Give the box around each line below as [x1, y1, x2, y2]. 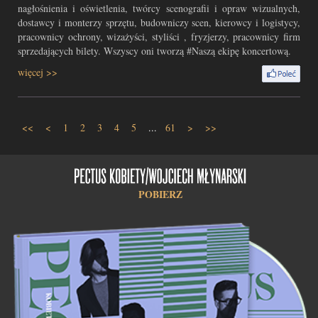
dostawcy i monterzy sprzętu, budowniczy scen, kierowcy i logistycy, [18, 16, 300, 29]
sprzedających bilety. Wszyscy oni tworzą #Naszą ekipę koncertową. [18, 44, 291, 57]
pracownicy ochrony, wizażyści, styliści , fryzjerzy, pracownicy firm [18, 30, 300, 43]
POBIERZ [138, 187, 182, 202]
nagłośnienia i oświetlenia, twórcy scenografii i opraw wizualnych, [18, 1, 300, 15]
